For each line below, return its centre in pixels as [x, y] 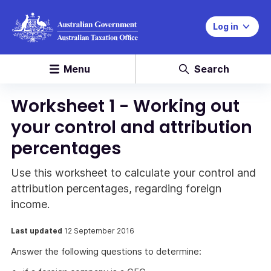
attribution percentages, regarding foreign [116, 188]
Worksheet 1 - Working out [125, 106]
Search [211, 69]
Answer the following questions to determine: [106, 251]
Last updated [38, 231]
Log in [226, 26]
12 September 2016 [99, 231]
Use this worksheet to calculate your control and [133, 173]
